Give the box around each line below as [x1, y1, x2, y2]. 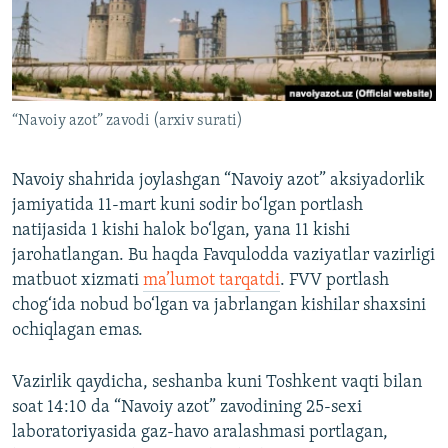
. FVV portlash [280, 271, 389, 291]
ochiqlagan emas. [12, 321, 143, 341]
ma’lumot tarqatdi [143, 271, 280, 291]
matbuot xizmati [12, 271, 143, 291]
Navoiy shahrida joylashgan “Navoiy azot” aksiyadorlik [12, 171, 425, 191]
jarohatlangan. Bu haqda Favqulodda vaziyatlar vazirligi [12, 246, 435, 266]
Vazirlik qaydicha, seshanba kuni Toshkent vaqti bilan [12, 373, 422, 393]
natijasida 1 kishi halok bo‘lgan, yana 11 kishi [12, 221, 350, 241]
